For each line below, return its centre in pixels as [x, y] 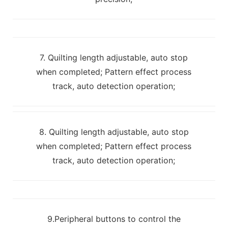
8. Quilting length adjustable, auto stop [114, 132]
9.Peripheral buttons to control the [114, 219]
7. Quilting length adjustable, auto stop [114, 57]
